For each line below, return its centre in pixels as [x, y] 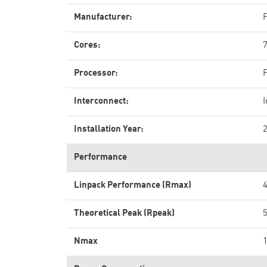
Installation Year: [109, 130]
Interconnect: [101, 102]
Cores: [87, 46]
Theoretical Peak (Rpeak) [124, 214]
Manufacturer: [103, 18]
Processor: [96, 74]
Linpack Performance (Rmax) [133, 186]
